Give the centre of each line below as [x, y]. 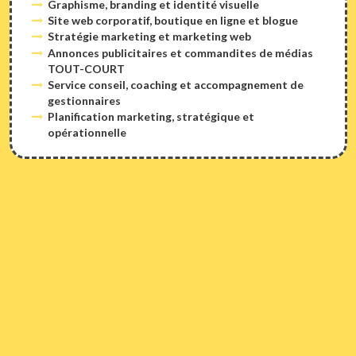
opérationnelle [87, 132]
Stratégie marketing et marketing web [150, 37]
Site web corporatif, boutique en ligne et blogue [173, 20]
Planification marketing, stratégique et [151, 116]
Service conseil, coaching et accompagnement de [176, 84]
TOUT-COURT [87, 68]
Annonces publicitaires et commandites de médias [181, 52]
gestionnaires [85, 100]
